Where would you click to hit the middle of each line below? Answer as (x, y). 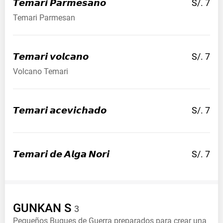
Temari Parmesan (44, 18)
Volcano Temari (41, 72)
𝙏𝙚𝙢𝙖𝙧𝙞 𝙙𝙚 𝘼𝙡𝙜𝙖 (50, 154)
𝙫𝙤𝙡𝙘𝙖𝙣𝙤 (69, 57)
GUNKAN (37, 208)
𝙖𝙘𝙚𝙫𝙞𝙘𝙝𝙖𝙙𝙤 (78, 111)
